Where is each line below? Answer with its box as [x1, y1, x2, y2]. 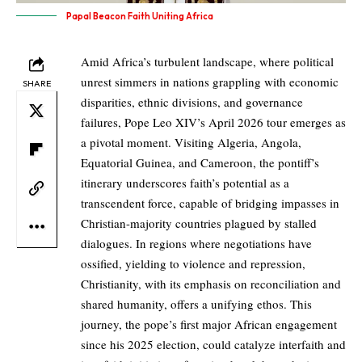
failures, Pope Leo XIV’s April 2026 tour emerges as [81, 114, 346, 131]
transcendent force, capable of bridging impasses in [81, 195, 339, 212]
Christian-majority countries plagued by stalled [81, 215, 317, 232]
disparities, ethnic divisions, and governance [81, 94, 303, 111]
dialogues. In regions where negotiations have [81, 235, 312, 252]
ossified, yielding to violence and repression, [81, 255, 305, 272]
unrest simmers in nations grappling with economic [81, 74, 339, 90]
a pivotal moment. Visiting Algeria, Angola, [81, 134, 301, 151]
